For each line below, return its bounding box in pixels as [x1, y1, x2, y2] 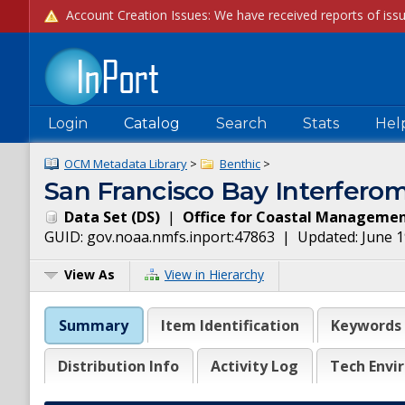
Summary [59, 316, 129, 335]
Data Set [64, 207, 127, 227]
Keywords [330, 316, 401, 335]
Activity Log [211, 356, 299, 376]
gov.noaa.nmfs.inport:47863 [87, 227, 275, 247]
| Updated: [275, 227, 362, 247]
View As [64, 266, 115, 283]
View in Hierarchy [165, 266, 264, 283]
